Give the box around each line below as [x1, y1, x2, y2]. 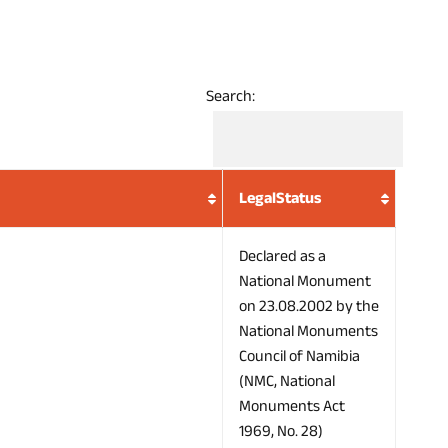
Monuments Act [239, 391, 345, 422]
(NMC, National [239, 366, 335, 397]
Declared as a [239, 241, 326, 272]
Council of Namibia [239, 341, 360, 372]
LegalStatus [239, 183, 321, 214]
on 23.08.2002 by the [239, 291, 379, 322]
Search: [206, 81, 256, 112]
